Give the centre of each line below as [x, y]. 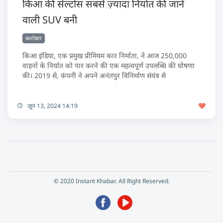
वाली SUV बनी [50, 20]
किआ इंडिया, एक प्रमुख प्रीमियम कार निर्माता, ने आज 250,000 [105, 56]
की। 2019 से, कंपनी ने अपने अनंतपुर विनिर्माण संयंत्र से [94, 76]
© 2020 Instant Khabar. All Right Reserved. [111, 181]
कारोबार [34, 38]
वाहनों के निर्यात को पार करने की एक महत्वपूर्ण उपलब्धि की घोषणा [109, 66]
